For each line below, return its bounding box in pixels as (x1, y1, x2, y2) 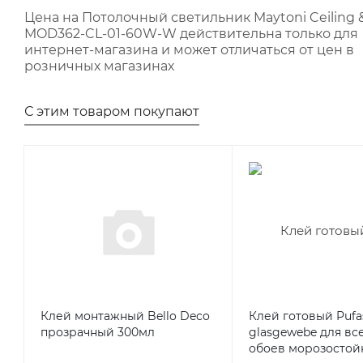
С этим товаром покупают (24, 104, 199, 120)
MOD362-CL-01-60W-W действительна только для (24, 26, 358, 42)
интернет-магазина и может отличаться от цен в (24, 42, 354, 58)
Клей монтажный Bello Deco (41, 309, 210, 324)
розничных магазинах (24, 58, 174, 75)
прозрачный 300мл (41, 325, 155, 340)
